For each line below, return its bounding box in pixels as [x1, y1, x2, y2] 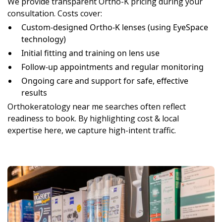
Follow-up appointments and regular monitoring [21, 61, 204, 73]
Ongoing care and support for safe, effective [21, 75, 188, 87]
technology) [21, 34, 66, 45]
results [21, 87, 47, 99]
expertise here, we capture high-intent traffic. [7, 125, 176, 136]
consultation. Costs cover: [7, 8, 102, 19]
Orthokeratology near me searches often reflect [7, 101, 186, 112]
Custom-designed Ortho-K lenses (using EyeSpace [21, 22, 208, 33]
